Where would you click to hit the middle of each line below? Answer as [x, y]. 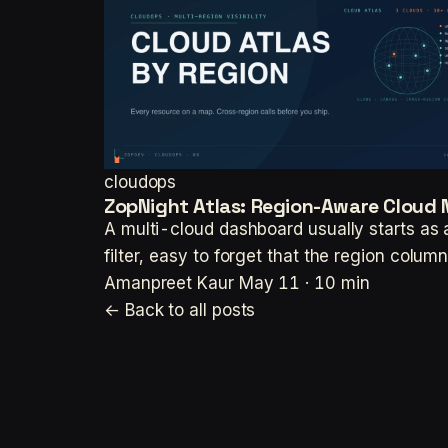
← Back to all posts [180, 310]
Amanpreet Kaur [169, 283]
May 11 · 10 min [304, 283]
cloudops [140, 182]
